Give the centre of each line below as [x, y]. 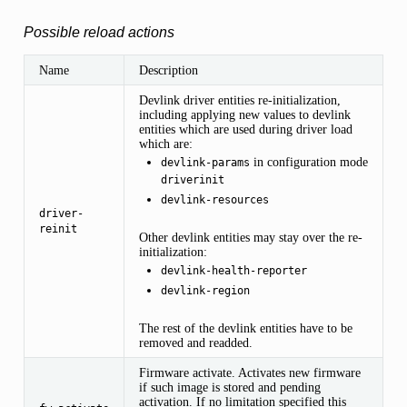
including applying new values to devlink [244, 114]
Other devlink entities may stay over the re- [250, 237]
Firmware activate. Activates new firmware [249, 372]
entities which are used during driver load [245, 129]
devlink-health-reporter [233, 270]
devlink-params [205, 162]
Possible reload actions [99, 32]
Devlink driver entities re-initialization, [239, 99]
